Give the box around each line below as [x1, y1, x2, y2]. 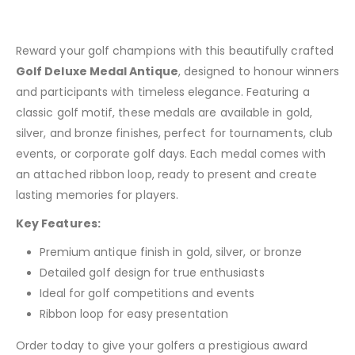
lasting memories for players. [16, 186, 179, 203]
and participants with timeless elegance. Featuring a [16, 83, 310, 100]
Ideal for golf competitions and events [39, 284, 255, 301]
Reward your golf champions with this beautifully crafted [16, 42, 334, 59]
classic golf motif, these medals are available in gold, [16, 104, 312, 120]
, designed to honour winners [177, 63, 339, 79]
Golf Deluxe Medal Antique [16, 63, 178, 79]
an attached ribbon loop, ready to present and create [16, 166, 317, 182]
